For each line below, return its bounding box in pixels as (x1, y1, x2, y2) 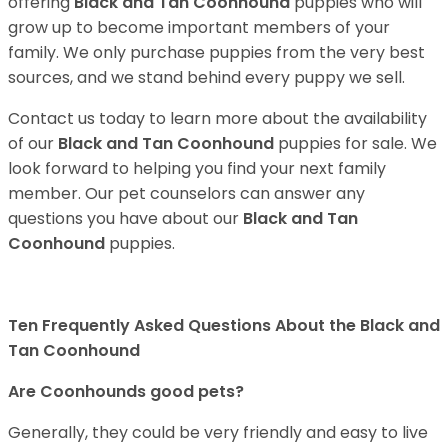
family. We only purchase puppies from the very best (8, 40, 425, 64)
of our (8, 131, 58, 155)
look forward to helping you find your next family (8, 156, 386, 180)
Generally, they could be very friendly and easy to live (8, 420, 428, 444)
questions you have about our (8, 206, 243, 230)
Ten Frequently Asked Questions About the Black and (8, 313, 440, 337)
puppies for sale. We (278, 131, 437, 155)
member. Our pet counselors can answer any (8, 181, 365, 205)
